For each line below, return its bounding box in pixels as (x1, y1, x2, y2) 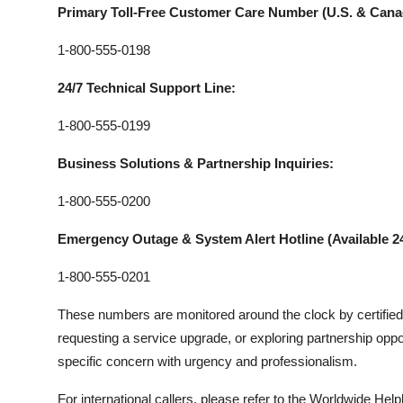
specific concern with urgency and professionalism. (58, 354, 357, 369)
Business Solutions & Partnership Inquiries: (58, 156, 334, 171)
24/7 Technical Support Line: (58, 80, 236, 95)
